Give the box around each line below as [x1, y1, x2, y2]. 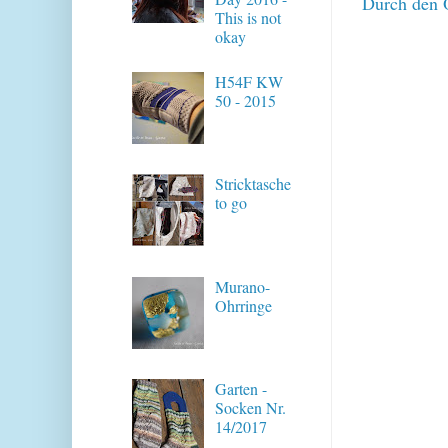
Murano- [215, 275, 271, 297]
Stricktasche [215, 173, 292, 195]
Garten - [215, 378, 268, 399]
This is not [215, 7, 282, 29]
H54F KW [215, 70, 284, 92]
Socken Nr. [215, 397, 287, 418]
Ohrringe [215, 294, 273, 316]
